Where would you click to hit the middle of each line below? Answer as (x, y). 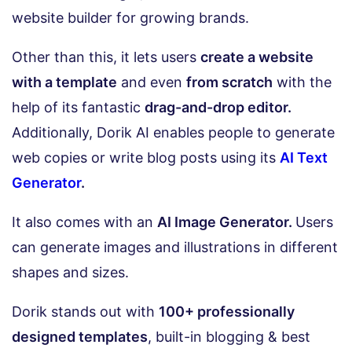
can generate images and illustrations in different (175, 247)
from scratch (229, 82)
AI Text (304, 157)
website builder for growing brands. (130, 17)
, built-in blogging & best (229, 336)
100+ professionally (227, 311)
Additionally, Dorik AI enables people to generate (173, 132)
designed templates (80, 336)
